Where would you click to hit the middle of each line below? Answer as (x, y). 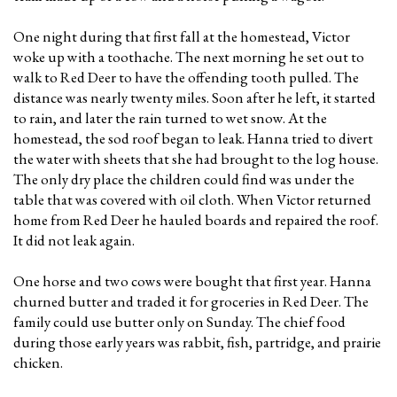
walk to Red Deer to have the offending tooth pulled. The (186, 77)
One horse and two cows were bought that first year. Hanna (192, 281)
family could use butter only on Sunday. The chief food (179, 322)
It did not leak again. (74, 240)
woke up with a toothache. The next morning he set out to (189, 57)
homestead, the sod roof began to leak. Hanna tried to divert (193, 138)
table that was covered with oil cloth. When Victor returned (192, 199)
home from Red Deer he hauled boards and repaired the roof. (196, 220)
